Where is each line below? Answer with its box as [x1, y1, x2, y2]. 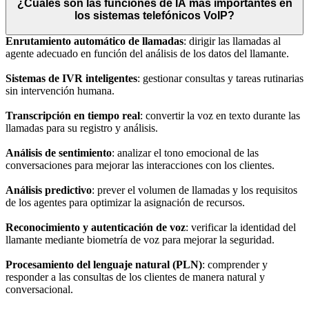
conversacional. [6, 283, 73, 295]
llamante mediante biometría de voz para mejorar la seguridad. [6, 233, 275, 246]
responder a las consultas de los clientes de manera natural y [6, 270, 265, 283]
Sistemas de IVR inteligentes [6, 72, 137, 84]
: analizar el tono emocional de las [112, 146, 259, 159]
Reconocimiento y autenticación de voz [6, 221, 186, 233]
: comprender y [202, 258, 268, 270]
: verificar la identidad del [186, 221, 296, 233]
